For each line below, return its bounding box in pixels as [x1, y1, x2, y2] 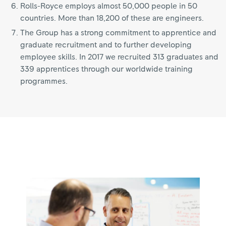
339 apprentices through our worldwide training [20, 65, 193, 73]
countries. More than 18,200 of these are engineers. [20, 14, 204, 22]
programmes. [20, 77, 68, 85]
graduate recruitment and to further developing [20, 41, 192, 49]
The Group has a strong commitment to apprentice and [20, 29, 216, 37]
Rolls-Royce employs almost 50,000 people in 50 [20, 2, 197, 10]
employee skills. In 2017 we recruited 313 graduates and [20, 53, 218, 61]
